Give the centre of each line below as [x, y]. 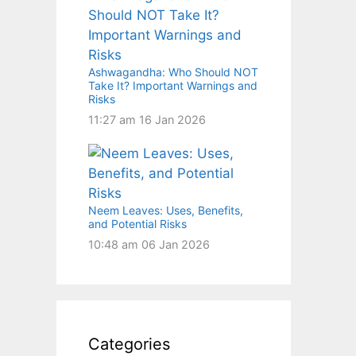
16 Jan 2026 [172, 119]
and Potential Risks [137, 223]
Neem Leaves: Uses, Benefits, [166, 210]
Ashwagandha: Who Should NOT [173, 72]
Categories [129, 344]
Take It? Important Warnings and [173, 85]
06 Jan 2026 [176, 244]
